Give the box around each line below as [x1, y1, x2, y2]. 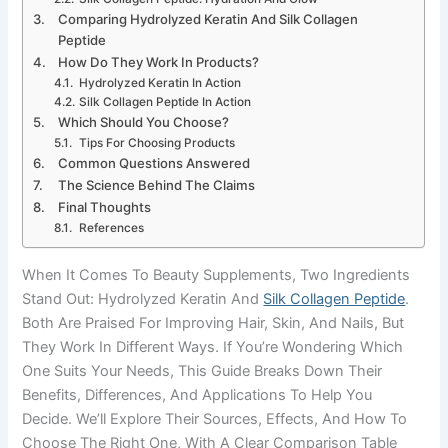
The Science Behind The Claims [58, 177, 256, 194]
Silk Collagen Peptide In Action [78, 95, 251, 110]
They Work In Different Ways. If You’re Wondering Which [22, 338, 404, 357]
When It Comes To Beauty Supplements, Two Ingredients [22, 266, 411, 285]
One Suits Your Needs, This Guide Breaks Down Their [22, 362, 383, 381]
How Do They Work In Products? [58, 54, 260, 71]
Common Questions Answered [58, 155, 251, 172]
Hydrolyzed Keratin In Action [78, 76, 241, 91]
